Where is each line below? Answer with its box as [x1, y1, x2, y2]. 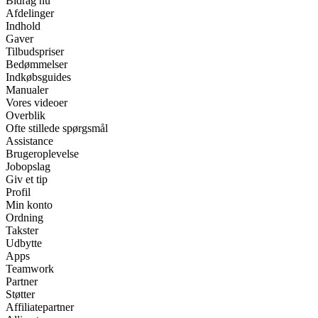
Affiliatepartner [6, 301, 74, 313]
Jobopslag [6, 160, 50, 172]
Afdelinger [6, 7, 54, 19]
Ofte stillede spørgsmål [6, 122, 108, 134]
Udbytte [6, 237, 42, 249]
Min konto [6, 199, 53, 211]
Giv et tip [6, 173, 48, 185]
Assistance [6, 135, 53, 147]
